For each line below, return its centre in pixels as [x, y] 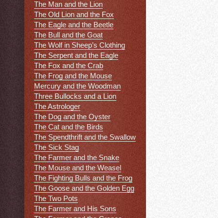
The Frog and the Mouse [73, 76]
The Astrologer [57, 107]
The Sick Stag [56, 147]
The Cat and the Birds [69, 127]
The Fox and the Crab [69, 66]
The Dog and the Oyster [72, 117]
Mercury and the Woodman [77, 86]
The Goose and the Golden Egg [84, 188]
